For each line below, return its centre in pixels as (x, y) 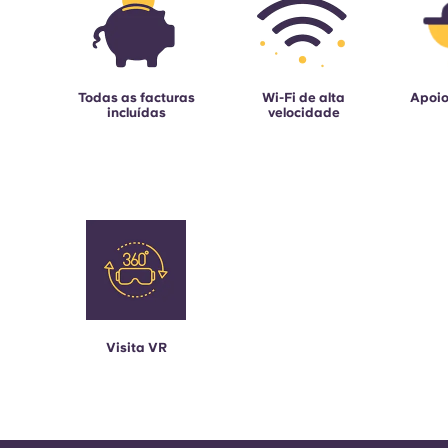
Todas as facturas (136, 98)
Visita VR (136, 348)
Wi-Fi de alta (304, 98)
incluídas (136, 113)
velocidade (303, 113)
